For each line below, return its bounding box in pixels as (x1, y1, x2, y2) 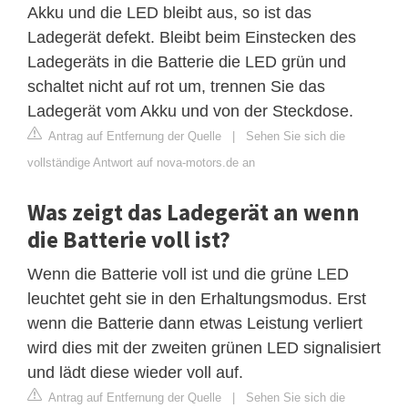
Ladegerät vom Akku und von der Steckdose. (27, 101, 353, 120)
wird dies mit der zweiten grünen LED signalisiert (27, 338, 381, 357)
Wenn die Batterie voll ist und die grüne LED (27, 264, 349, 283)
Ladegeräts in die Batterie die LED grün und (27, 52, 346, 71)
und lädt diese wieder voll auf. (27, 362, 243, 382)
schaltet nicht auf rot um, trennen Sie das (27, 76, 325, 96)
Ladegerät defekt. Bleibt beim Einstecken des (27, 27, 356, 46)
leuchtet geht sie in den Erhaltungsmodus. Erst (27, 289, 366, 308)
